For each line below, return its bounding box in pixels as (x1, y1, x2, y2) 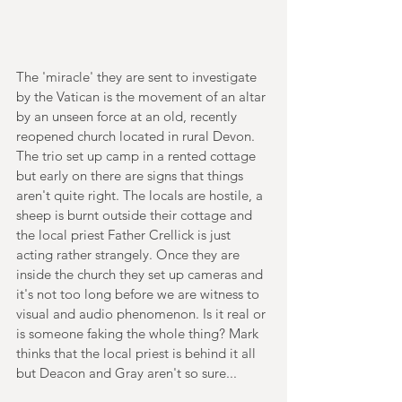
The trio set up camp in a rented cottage (16, 147, 259, 165)
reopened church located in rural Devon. (16, 127, 258, 145)
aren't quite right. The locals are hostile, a (16, 187, 267, 205)
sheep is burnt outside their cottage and (16, 206, 256, 224)
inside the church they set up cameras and (16, 266, 267, 284)
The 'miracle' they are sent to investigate (16, 68, 260, 86)
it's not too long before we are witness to (16, 285, 263, 303)
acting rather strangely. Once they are (16, 246, 243, 264)
